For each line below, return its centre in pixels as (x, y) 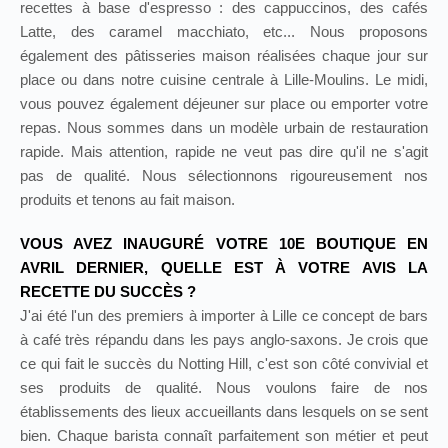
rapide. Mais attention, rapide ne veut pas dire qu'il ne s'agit (224, 152)
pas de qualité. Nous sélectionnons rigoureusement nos (224, 176)
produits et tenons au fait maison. (127, 200)
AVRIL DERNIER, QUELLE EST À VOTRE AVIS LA (224, 268)
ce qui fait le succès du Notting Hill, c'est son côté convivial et (224, 364)
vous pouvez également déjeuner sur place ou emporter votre (224, 104)
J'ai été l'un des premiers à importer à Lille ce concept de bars (224, 316)
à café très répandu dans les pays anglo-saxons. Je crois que (224, 340)
